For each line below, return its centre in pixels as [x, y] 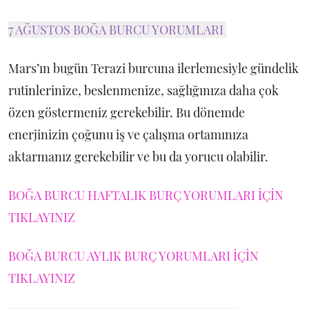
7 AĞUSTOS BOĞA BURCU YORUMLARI [117, 30]
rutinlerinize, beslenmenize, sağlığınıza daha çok [143, 90]
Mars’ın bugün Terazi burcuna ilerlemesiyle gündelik [153, 68]
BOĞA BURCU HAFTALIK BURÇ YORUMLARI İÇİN [146, 195]
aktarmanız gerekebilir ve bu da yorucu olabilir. [138, 157]
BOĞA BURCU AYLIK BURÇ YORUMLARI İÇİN [133, 256]
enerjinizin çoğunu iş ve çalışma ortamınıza [128, 134]
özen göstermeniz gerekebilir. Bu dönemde [127, 112]
